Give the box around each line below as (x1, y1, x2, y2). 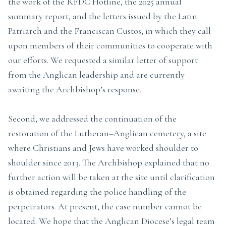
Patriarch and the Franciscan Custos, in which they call (8, 25, 211, 36)
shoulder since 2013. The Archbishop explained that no (8, 157, 209, 168)
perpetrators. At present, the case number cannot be (8, 201, 202, 212)
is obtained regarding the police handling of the (8, 186, 186, 197)
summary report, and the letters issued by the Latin (8, 11, 197, 22)
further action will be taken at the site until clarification (8, 172, 215, 183)
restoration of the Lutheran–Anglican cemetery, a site (8, 128, 206, 139)
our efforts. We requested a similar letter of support (8, 54, 198, 66)
